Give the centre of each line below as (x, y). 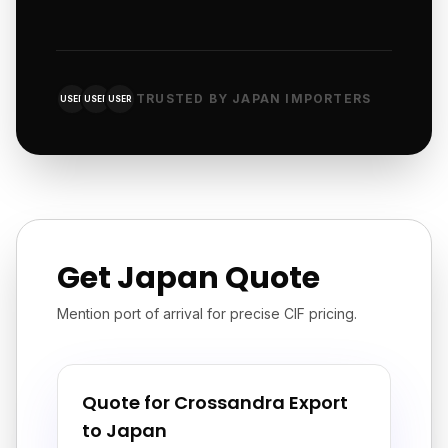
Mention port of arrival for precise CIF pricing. (207, 313)
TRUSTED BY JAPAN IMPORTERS (254, 98)
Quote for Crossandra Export (215, 402)
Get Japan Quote (188, 278)
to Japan (124, 430)
